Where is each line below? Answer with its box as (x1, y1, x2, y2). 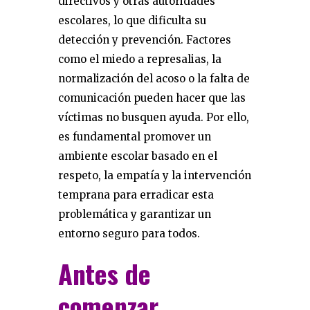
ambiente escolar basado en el (58, 149, 217, 163)
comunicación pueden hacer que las (58, 91, 246, 104)
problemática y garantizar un (58, 208, 211, 221)
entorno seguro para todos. (58, 227, 200, 240)
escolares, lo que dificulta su (58, 14, 206, 27)
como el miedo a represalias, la (58, 53, 221, 66)
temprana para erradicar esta (58, 188, 214, 201)
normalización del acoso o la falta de (58, 72, 250, 85)
